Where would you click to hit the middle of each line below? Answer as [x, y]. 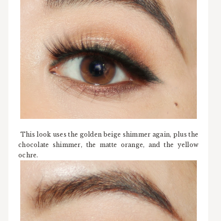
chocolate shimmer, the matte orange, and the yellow [109, 145]
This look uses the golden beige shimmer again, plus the [109, 134]
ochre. [28, 155]
